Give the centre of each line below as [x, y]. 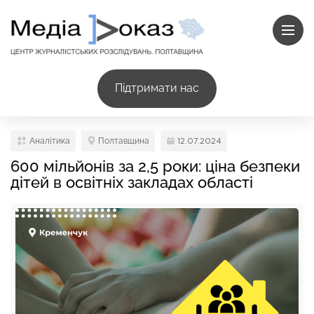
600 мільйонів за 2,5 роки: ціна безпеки [155, 166]
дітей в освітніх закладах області [132, 182]
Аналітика [50, 141]
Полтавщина [124, 141]
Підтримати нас [157, 88]
